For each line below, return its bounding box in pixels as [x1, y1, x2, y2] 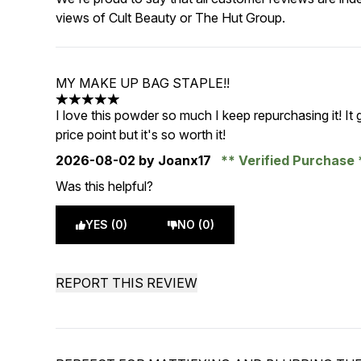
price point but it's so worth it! [56, 127, 226, 143]
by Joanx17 [135, 152, 215, 168]
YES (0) [85, 218, 128, 231]
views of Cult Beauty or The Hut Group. [56, 10, 286, 26]
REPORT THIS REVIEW [56, 275, 198, 291]
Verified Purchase [235, 152, 359, 168]
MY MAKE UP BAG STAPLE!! [56, 75, 230, 91]
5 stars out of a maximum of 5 [55, 99, 229, 116]
